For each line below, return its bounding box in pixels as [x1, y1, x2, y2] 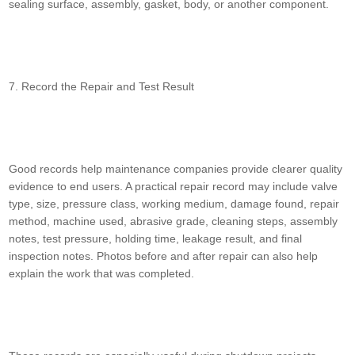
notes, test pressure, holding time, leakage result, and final [9, 232, 303, 246]
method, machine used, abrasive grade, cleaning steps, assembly [9, 215, 338, 228]
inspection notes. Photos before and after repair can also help [9, 250, 319, 263]
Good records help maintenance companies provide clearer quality [9, 162, 343, 176]
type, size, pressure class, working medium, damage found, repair [9, 197, 340, 211]
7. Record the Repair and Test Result [9, 80, 195, 94]
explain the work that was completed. [9, 267, 195, 281]
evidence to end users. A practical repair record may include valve [9, 180, 338, 193]
